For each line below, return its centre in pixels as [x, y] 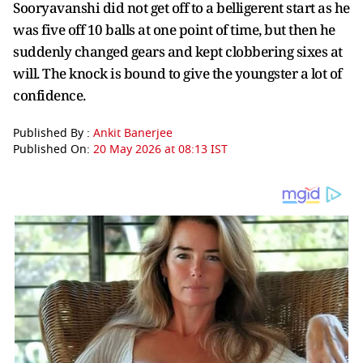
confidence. [51, 95]
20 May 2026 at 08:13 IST [160, 149]
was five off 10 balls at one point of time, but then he [174, 29]
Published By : [53, 133]
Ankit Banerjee [133, 133]
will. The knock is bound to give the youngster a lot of [177, 73]
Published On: [53, 149]
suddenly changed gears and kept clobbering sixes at [178, 51]
